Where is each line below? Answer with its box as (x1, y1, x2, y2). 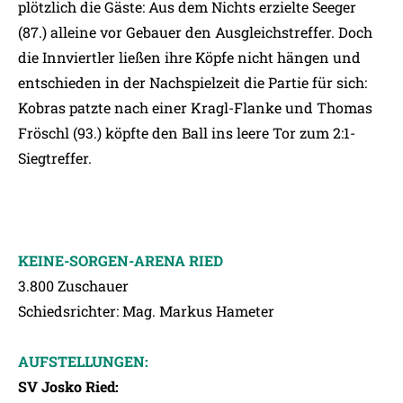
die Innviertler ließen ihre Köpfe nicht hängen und (18, 48, 361, 67)
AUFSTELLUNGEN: (18, 352, 148, 371)
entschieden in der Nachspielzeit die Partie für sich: (18, 73, 367, 92)
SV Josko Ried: (18, 377, 119, 396)
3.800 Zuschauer (18, 276, 129, 295)
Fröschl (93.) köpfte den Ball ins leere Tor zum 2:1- (18, 123, 355, 142)
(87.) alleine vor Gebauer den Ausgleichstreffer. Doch (18, 22, 372, 41)
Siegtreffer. (18, 148, 92, 167)
